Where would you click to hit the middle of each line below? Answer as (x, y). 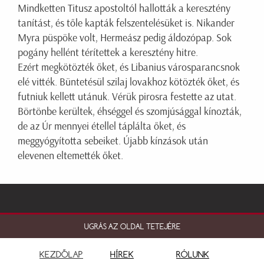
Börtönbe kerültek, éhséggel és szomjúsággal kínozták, (130, 112)
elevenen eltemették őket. (70, 156)
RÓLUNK (193, 255)
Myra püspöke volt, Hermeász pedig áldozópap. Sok (125, 38)
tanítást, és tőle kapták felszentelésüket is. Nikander (126, 23)
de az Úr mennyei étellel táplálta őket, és (102, 126)
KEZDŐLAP (61, 255)
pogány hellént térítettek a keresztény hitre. (108, 53)
